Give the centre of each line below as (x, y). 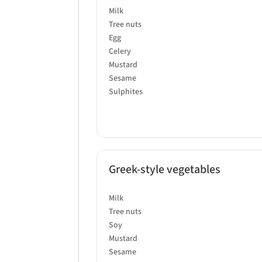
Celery (120, 51)
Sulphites (126, 92)
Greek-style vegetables (165, 169)
